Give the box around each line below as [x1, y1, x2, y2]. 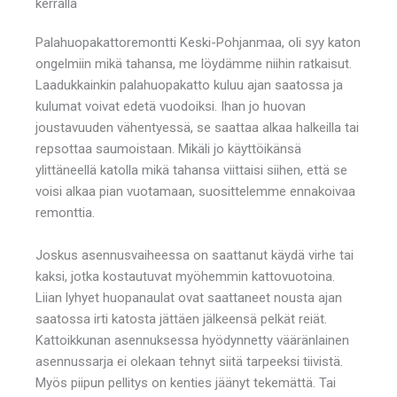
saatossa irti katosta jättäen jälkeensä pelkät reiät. [35, 310, 327, 327]
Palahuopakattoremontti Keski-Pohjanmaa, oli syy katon [35, 34, 361, 51]
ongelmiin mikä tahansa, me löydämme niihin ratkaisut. [35, 55, 352, 72]
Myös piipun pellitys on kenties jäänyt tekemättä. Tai [35, 374, 336, 391]
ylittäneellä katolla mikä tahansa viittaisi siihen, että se [35, 161, 347, 178]
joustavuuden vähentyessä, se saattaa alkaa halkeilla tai [35, 119, 359, 136]
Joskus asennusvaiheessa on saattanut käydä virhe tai [35, 246, 354, 263]
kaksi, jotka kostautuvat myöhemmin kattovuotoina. [35, 268, 335, 284]
